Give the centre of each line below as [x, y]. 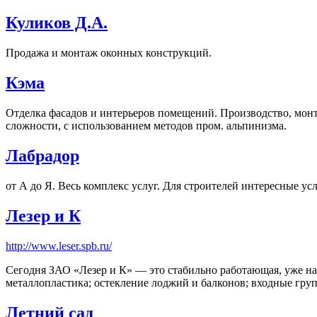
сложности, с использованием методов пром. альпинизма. [146, 126]
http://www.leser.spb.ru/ [59, 246]
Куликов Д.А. [57, 23]
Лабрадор [42, 155]
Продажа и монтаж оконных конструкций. [109, 53]
